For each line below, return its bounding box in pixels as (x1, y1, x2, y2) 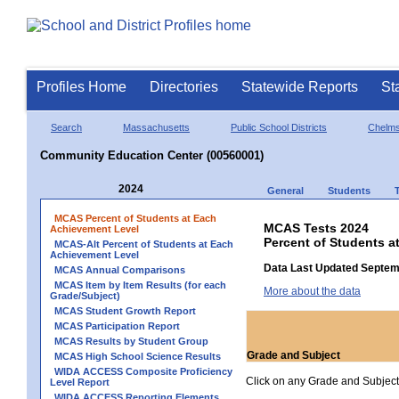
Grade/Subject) (50, 289, 120, 301)
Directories (150, 79, 218, 94)
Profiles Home (37, 79, 126, 94)
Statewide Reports (241, 79, 358, 94)
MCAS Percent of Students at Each (54, 212, 216, 224)
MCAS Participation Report (54, 320, 180, 331)
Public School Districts (231, 121, 327, 133)
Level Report (50, 376, 110, 387)
